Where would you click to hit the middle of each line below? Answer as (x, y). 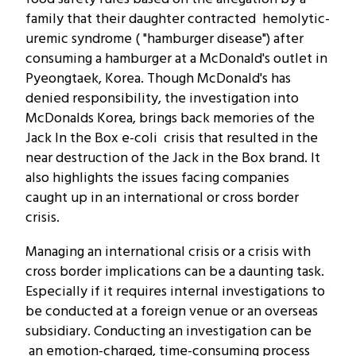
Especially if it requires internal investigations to (175, 292)
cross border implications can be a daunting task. (175, 272)
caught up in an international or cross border (162, 198)
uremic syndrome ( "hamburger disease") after (164, 39)
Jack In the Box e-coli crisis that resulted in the (172, 138)
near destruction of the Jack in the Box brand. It (173, 158)
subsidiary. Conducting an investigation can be (168, 331)
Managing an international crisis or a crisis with (168, 252)
